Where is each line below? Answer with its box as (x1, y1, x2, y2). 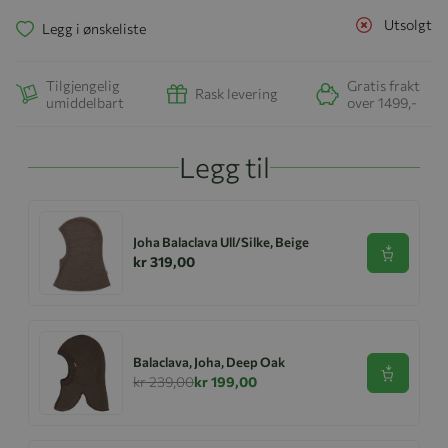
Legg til (178, 149, 270, 184)
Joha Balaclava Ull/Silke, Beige (133, 233, 309, 250)
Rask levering (195, 85, 278, 103)
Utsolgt (384, 16, 432, 34)
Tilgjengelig (46, 76, 120, 94)
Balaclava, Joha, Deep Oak (133, 353, 285, 370)
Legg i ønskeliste (42, 20, 146, 38)
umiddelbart (46, 93, 124, 111)
